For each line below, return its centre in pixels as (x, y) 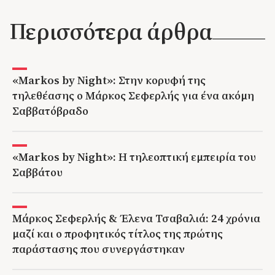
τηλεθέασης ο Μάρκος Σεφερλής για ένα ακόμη (133, 95)
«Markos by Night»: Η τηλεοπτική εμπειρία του (134, 157)
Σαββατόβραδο (50, 110)
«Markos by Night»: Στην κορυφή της (109, 80)
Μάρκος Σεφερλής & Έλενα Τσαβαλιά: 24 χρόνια (136, 218)
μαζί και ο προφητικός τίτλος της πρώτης (118, 233)
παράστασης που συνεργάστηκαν (99, 249)
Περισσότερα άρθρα (111, 31)
